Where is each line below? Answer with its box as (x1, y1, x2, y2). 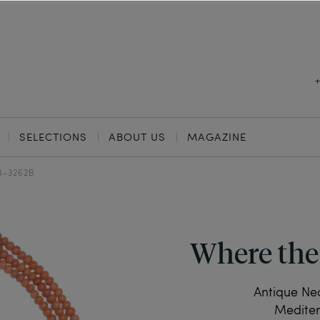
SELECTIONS (19, 129, 87, 144)
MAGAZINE (187, 129, 246, 144)
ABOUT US (109, 129, 166, 144)
